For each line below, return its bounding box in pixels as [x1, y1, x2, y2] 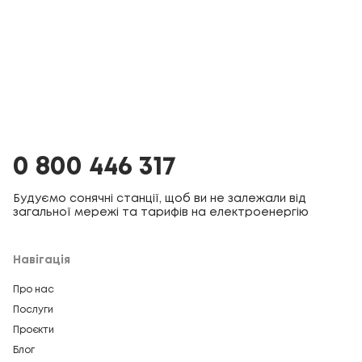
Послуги [13, 305, 53, 315]
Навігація [13, 255, 70, 266]
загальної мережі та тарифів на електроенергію [13, 208, 309, 218]
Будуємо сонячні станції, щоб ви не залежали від [13, 194, 306, 204]
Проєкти [13, 326, 54, 335]
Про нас [13, 285, 54, 295]
